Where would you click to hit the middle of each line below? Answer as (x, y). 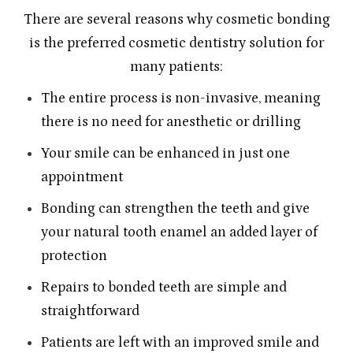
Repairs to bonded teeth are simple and (164, 287)
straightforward (91, 310)
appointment (82, 176)
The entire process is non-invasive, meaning (181, 98)
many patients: (176, 66)
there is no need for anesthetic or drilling (171, 121)
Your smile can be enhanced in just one (166, 153)
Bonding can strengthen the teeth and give (176, 208)
